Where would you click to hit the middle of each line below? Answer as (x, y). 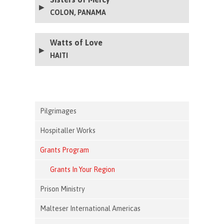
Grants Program (65, 150)
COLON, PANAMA (78, 12)
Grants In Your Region (83, 169)
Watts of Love (76, 42)
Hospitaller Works (68, 130)
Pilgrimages (58, 111)
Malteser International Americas (90, 208)
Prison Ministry (63, 189)
